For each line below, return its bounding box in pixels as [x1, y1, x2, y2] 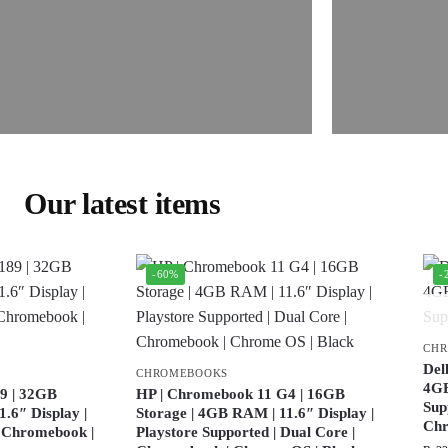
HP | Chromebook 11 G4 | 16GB [136, 386, 346, 402]
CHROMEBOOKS [136, 367, 228, 379]
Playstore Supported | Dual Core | [136, 424, 356, 440]
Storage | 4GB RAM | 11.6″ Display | [136, 405, 375, 421]
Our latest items [24, 187, 220, 220]
